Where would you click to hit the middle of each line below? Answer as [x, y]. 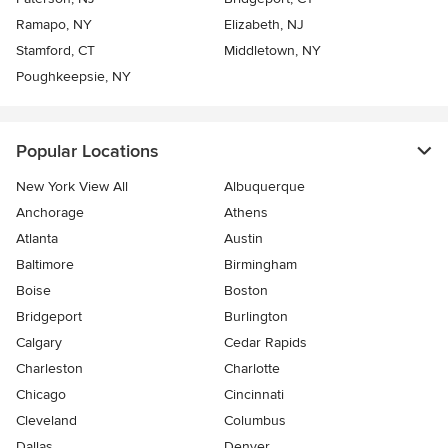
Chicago [41, 395]
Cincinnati [254, 395]
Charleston [49, 369]
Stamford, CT [55, 51]
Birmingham [260, 265]
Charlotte [252, 369]
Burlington [256, 317]
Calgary [39, 343]
